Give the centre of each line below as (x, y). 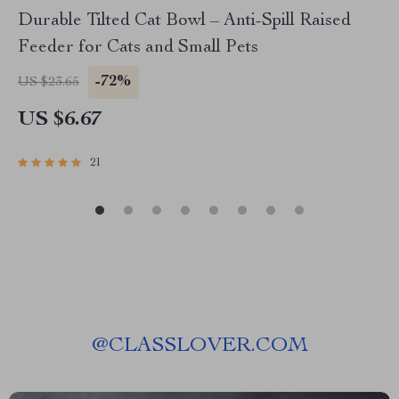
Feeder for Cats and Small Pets (138, 49)
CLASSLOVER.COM (208, 347)
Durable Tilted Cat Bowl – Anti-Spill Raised (184, 22)
